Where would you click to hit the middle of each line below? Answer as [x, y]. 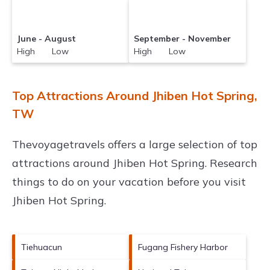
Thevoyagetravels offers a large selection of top [135, 144]
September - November [183, 38]
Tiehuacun [42, 247]
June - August [47, 38]
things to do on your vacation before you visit [129, 181]
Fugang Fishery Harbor [183, 247]
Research [232, 163]
